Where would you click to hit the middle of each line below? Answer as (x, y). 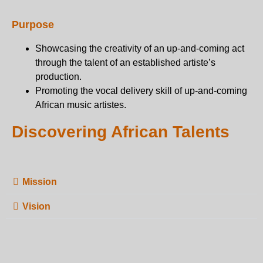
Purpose (33, 25)
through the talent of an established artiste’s (125, 63)
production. (58, 77)
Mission (40, 182)
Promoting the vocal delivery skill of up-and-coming (141, 91)
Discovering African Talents (121, 132)
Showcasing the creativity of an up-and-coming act (140, 49)
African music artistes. (81, 105)
